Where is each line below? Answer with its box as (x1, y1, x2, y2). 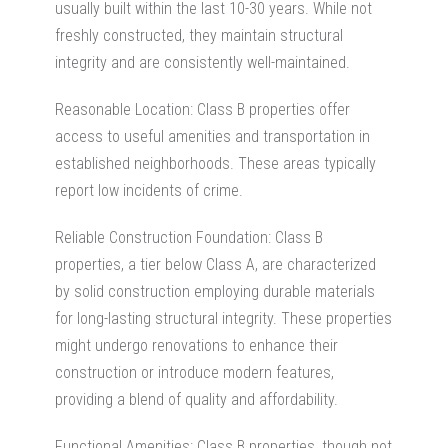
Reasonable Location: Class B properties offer (55, 99, 350, 119)
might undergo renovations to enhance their (55, 335, 338, 355)
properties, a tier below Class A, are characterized (55, 254, 376, 274)
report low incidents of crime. (55, 180, 243, 200)
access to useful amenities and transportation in (55, 126, 370, 146)
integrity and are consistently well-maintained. (55, 52, 350, 72)
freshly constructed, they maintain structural (55, 25, 343, 45)
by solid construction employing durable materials (55, 281, 375, 301)
